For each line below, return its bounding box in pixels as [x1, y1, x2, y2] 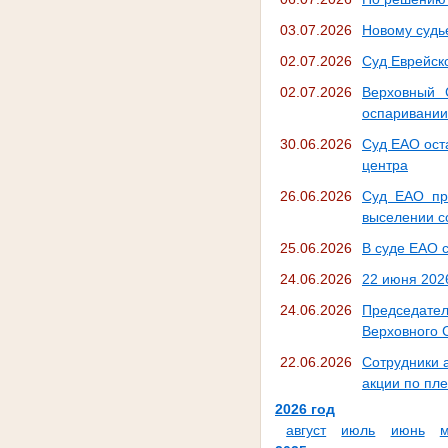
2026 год [274, 401, 335, 418]
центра [361, 157, 408, 174]
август [286, 422, 327, 439]
